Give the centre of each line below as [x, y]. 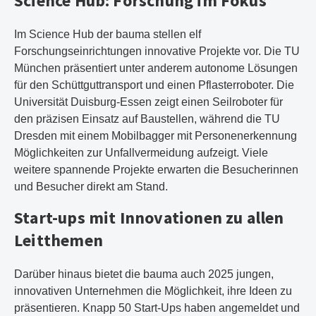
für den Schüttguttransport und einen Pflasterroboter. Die [154, 85]
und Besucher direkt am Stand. [91, 187]
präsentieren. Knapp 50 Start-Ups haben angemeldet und [157, 308]
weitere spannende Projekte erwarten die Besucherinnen [156, 170]
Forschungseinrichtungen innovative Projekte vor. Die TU [157, 51]
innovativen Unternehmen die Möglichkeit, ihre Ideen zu [153, 291]
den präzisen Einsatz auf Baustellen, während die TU [147, 119]
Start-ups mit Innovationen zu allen [149, 218]
